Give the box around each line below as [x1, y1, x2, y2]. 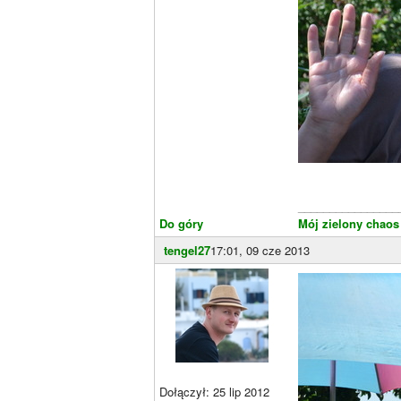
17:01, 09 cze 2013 [210, 242, 310, 259]
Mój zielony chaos [298, 215, 399, 232]
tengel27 [164, 242, 210, 259]
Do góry [159, 215, 203, 232]
